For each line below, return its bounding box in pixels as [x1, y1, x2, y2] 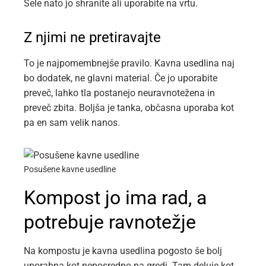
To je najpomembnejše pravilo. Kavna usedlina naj [24, 58, 235, 69]
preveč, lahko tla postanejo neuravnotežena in [24, 87, 215, 99]
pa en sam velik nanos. [24, 117, 120, 128]
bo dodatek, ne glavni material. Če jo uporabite [24, 72, 217, 84]
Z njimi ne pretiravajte [24, 29, 161, 46]
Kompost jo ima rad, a [24, 186, 207, 209]
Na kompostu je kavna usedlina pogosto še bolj [24, 245, 222, 256]
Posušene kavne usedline [24, 164, 116, 175]
